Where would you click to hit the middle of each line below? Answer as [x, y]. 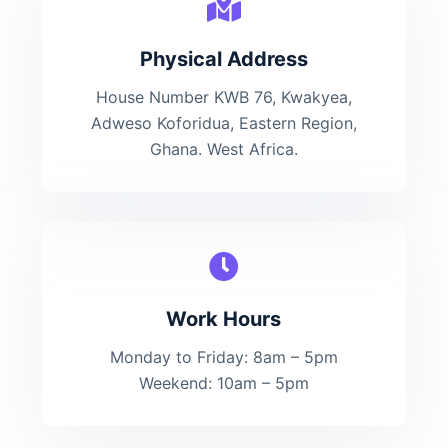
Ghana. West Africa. [223, 149]
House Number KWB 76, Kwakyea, [223, 97]
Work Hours [224, 319]
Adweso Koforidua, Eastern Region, [223, 123]
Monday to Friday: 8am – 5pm [223, 357]
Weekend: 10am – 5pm [223, 383]
